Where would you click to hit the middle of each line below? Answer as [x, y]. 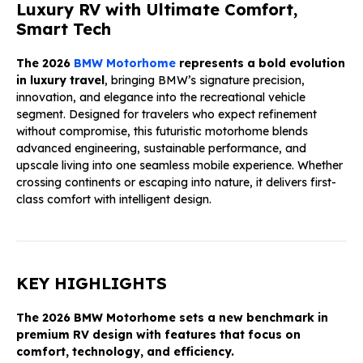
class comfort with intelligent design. [114, 199]
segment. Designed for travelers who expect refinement [167, 114]
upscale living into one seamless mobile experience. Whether [179, 165]
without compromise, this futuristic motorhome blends [162, 131]
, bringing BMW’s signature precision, [205, 80]
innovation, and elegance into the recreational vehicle [161, 97]
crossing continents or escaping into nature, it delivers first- [176, 182]
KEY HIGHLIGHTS [92, 283]
